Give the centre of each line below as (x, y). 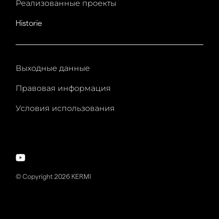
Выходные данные (53, 68)
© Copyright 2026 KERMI (53, 177)
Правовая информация (63, 88)
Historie (29, 23)
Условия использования (65, 109)
